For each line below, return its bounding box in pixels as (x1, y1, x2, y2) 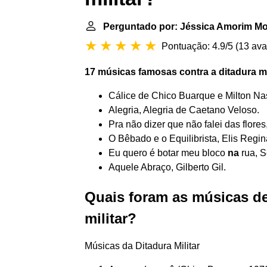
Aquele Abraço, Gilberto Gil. (108, 162, 226, 172)
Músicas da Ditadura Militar (85, 241, 200, 251)
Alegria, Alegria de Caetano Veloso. (108, 105, 259, 115)
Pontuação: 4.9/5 (162, 41, 233, 51)
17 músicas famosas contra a (85, 67, 219, 77)
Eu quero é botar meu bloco (108, 148, 228, 158)
